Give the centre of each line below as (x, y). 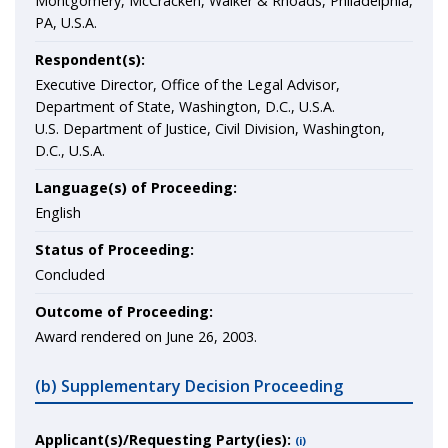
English (58, 212)
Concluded (70, 274)
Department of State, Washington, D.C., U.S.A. (185, 106)
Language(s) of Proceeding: (136, 187)
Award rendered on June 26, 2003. (146, 336)
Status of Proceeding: (114, 249)
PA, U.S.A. (66, 22)
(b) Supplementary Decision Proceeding (189, 386)
